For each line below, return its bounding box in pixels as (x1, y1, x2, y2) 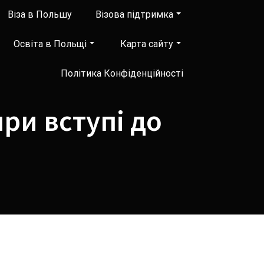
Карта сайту (120, 38, 173, 49)
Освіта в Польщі (14, 38, 87, 49)
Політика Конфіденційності (61, 68, 183, 79)
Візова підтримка (95, 9, 173, 20)
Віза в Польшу (8, 9, 72, 20)
